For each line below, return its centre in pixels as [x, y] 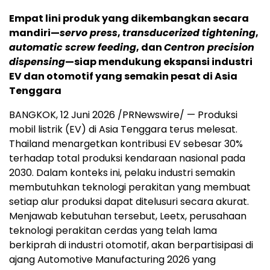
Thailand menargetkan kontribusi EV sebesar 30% [126, 144]
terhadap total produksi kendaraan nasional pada [127, 159]
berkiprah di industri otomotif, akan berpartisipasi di [131, 245]
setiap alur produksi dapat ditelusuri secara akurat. [129, 202]
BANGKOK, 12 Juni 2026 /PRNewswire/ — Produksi [123, 115]
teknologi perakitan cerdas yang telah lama [113, 231]
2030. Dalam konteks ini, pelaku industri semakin [122, 173]
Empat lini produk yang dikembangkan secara [129, 19]
